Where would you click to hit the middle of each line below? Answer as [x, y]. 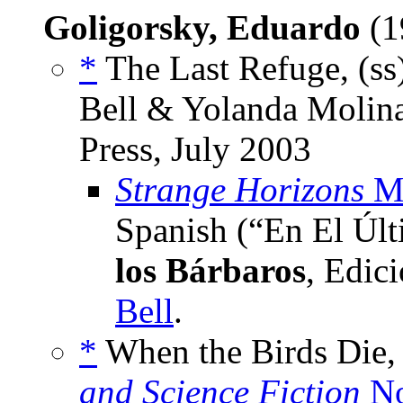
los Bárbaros [210, 271]
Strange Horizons [240, 190]
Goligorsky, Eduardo [202, 28]
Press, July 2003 [195, 149]
